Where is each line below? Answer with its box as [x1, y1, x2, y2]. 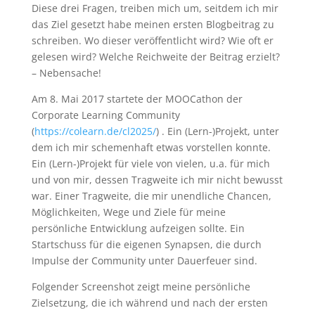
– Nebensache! [31, 66, 101, 79]
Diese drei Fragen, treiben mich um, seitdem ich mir [31, 1, 278, 15]
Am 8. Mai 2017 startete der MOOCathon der [31, 92, 243, 105]
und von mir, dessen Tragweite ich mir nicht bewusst [31, 173, 283, 186]
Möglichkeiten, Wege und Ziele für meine [31, 205, 226, 219]
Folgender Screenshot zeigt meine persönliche [31, 280, 250, 293]
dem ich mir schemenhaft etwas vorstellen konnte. [31, 141, 271, 154]
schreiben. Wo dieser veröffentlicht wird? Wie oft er [31, 34, 274, 47]
